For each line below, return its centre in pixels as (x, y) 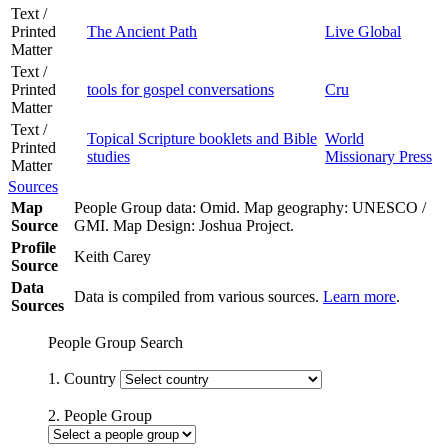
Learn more (359, 296)
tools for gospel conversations (180, 89)
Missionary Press (378, 156)
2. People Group (100, 415)
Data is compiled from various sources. (198, 296)
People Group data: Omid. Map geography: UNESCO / (250, 207)
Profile (33, 247)
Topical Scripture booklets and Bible (202, 138)
